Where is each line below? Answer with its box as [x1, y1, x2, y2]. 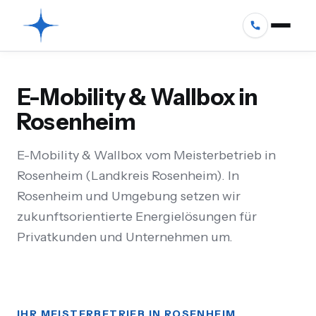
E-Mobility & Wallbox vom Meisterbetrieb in [17, 147, 276, 163]
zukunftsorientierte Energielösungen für [17, 209, 257, 224]
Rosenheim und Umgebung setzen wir [17, 188, 241, 204]
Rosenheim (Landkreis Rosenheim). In [17, 168, 239, 183]
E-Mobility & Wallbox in [17, 83, 258, 111]
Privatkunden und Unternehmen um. [17, 229, 233, 245]
